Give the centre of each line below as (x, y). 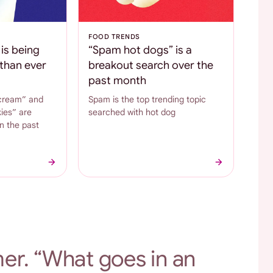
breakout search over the (151, 65)
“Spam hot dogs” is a (140, 50)
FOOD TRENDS (114, 36)
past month (118, 80)
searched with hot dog (132, 112)
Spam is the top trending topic (147, 99)
